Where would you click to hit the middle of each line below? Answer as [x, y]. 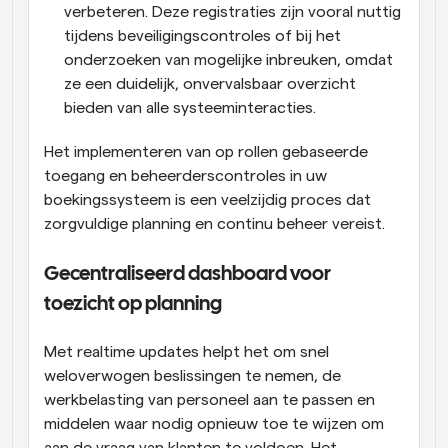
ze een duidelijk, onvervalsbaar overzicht [210, 83]
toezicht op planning [133, 304]
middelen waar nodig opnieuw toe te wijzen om [214, 423]
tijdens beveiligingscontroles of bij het [202, 35]
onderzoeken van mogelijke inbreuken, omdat [228, 59]
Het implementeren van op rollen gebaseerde [206, 151]
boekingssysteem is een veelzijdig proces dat [207, 199]
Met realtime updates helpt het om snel [186, 351]
